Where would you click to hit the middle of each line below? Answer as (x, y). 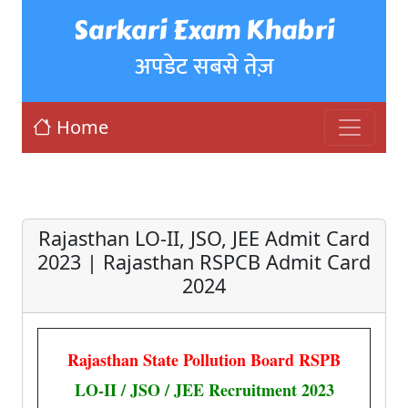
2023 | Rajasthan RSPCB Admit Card (204, 262)
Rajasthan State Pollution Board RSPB (204, 360)
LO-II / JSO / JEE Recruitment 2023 (204, 390)
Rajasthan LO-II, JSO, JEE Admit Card (204, 238)
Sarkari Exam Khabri (204, 30)
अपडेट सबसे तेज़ (204, 66)
